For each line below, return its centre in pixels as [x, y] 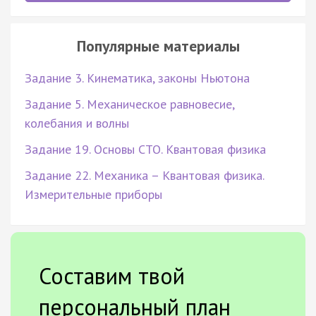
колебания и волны [77, 123]
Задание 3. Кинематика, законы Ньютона [137, 78]
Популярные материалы [158, 45]
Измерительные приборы [93, 194]
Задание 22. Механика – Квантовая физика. [144, 175]
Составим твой [112, 275]
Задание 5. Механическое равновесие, [129, 104]
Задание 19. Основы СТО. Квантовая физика [145, 149]
